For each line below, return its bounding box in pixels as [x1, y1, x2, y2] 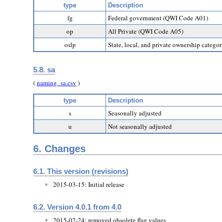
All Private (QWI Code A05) [108, 26, 184, 36]
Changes [45, 143, 86, 154]
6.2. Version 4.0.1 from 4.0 [33, 202, 122, 211]
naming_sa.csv [37, 78, 77, 88]
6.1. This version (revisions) [33, 166, 129, 175]
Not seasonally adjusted [108, 122, 172, 131]
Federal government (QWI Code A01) [108, 13, 209, 22]
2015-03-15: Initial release [53, 180, 125, 189]
